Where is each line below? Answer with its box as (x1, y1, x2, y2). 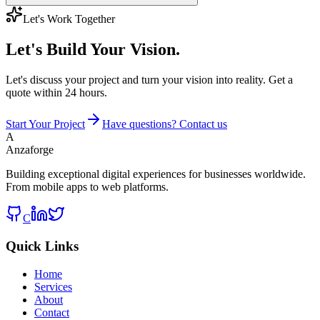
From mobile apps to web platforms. (6, 181, 169, 194)
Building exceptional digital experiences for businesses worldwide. (6, 168, 306, 181)
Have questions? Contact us (102, 118, 227, 131)
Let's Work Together (23, 13, 115, 26)
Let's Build (6, 40, 86, 59)
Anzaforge (6, 144, 54, 156)
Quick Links (6, 238, 79, 254)
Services (34, 280, 72, 293)
